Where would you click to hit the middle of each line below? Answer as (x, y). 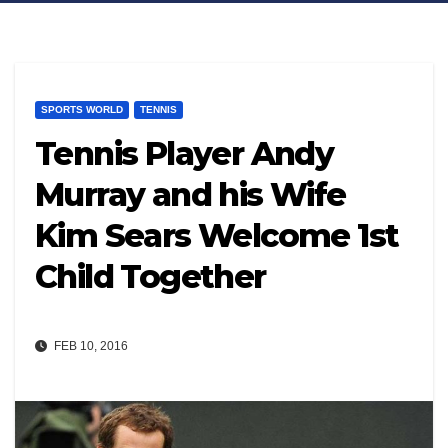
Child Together (150, 277)
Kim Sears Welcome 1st (217, 236)
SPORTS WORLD (82, 110)
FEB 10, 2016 (89, 345)
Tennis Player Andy (184, 154)
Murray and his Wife (190, 195)
